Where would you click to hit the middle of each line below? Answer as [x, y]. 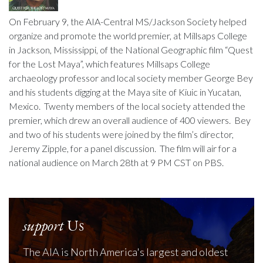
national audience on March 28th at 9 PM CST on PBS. [116, 162]
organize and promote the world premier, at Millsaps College [128, 35]
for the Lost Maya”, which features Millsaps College [109, 63]
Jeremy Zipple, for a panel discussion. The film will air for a [123, 148]
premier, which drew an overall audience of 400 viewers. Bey [130, 120]
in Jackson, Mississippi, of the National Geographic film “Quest [131, 49]
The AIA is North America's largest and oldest [126, 252]
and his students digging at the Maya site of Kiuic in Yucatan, [125, 92]
